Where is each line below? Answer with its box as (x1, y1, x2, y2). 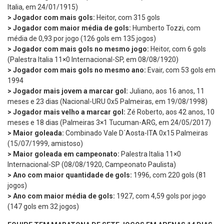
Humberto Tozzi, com (132, 23, 200, 32)
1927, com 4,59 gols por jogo (115, 191, 206, 200)
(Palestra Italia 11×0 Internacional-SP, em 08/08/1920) (7, 55, 178, 63)
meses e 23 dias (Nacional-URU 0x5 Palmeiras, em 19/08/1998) (7, 97, 207, 105)
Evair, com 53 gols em (147, 65, 215, 74)
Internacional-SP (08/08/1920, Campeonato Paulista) (7, 160, 176, 168)
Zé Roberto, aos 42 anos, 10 (125, 107, 214, 116)
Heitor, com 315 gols (95, 13, 160, 21)
